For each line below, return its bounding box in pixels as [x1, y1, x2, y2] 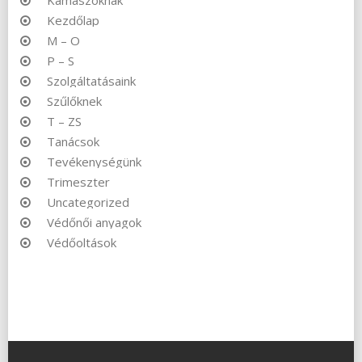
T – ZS [47, 112, 82, 129]
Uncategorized [47, 193, 129, 210]
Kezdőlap [47, 11, 99, 28]
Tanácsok [47, 133, 99, 149]
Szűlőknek [47, 92, 102, 109]
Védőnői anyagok [47, 213, 141, 230]
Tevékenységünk [47, 153, 141, 170]
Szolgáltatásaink [47, 72, 136, 89]
